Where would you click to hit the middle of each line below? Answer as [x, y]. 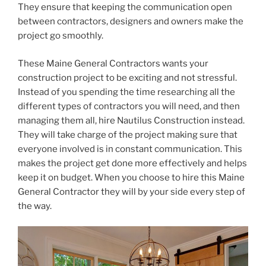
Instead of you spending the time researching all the [126, 92]
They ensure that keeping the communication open [125, 7]
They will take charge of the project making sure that [128, 134]
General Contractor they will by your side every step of [132, 191]
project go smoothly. [61, 36]
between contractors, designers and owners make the [131, 22]
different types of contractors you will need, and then [129, 106]
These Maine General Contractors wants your [113, 63]
